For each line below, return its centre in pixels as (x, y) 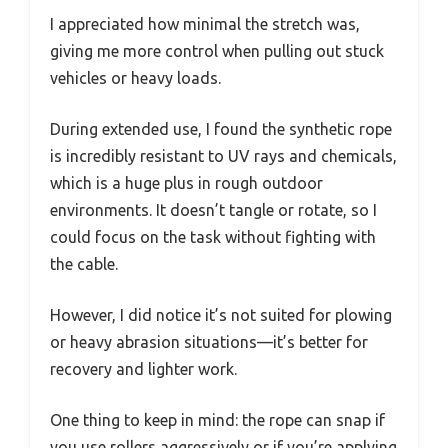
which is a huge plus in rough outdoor (186, 182)
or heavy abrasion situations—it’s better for (209, 341)
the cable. (84, 263)
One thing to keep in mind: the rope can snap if (217, 419)
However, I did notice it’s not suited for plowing (221, 314)
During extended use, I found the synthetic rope (221, 128)
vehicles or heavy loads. (135, 77)
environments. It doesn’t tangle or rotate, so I (213, 209)
